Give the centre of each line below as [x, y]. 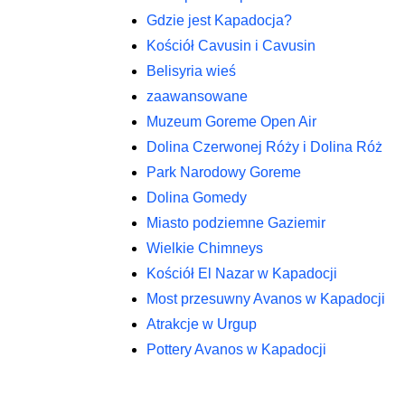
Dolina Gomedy [197, 198]
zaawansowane [197, 96]
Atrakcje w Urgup [202, 324]
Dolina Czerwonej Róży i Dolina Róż [264, 147]
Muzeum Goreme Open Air [231, 122]
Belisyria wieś [191, 71]
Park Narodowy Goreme [224, 172]
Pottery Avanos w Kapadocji [236, 349]
